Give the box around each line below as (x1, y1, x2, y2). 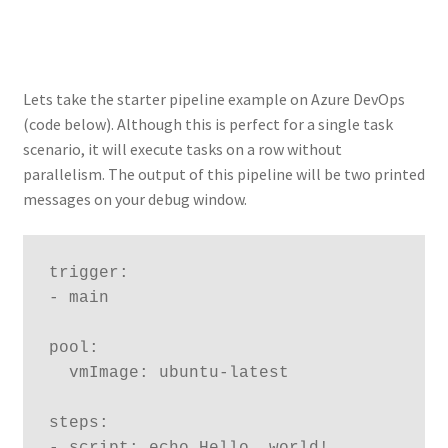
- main (48, 288, 109, 307)
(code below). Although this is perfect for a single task (22, 114, 393, 135)
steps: (48, 413, 109, 432)
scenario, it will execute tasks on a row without (22, 139, 342, 160)
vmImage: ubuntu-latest (48, 363, 69, 382)
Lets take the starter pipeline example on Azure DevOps (22, 89, 405, 110)
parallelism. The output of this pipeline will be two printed (22, 164, 425, 185)
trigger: (48, 263, 129, 282)
